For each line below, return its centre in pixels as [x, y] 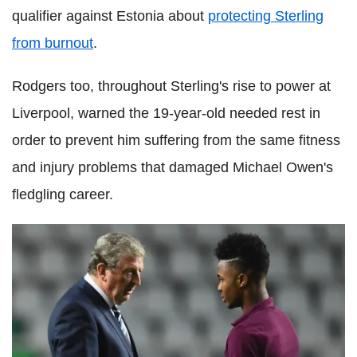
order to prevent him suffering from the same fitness [176, 140]
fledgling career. [63, 194]
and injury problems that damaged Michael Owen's [173, 167]
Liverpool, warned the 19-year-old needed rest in [166, 113]
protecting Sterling [266, 16]
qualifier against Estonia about [110, 16]
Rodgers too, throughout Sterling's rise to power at [171, 86]
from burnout [53, 43]
